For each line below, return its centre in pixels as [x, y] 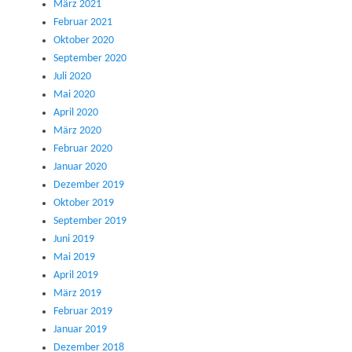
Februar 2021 [83, 22]
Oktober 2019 [84, 203]
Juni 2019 [74, 239]
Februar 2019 [83, 311]
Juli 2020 [72, 76]
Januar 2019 [80, 329]
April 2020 [76, 112]
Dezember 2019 [89, 185]
